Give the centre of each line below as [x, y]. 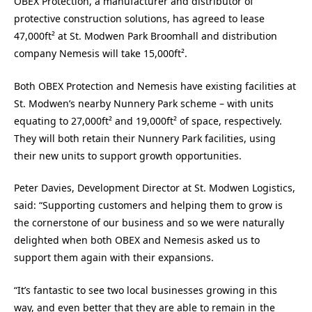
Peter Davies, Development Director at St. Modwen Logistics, [155, 188]
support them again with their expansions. [114, 258]
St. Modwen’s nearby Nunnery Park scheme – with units [144, 103]
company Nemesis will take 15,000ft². [101, 54]
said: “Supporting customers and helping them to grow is [148, 205]
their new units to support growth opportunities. [128, 155]
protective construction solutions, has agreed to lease [139, 19]
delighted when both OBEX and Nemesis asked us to [137, 240]
